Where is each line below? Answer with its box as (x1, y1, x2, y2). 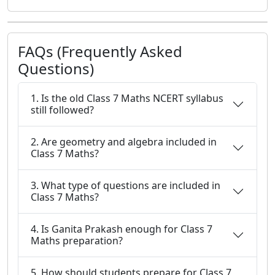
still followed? (31, 103, 94, 117)
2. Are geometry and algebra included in (31, 135, 217, 149)
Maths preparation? (31, 234, 123, 247)
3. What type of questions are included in (31, 179, 220, 192)
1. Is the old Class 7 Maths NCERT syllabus (31, 91, 223, 105)
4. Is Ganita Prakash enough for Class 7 (31, 222, 212, 236)
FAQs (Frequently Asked (18, 41, 182, 61)
